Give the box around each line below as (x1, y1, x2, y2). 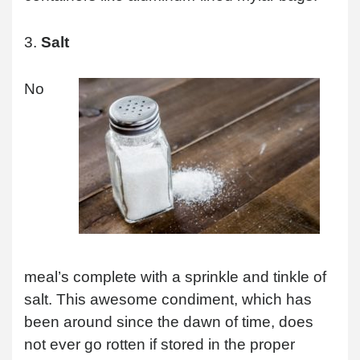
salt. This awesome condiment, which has (24, 290, 312, 308)
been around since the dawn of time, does (24, 313, 313, 330)
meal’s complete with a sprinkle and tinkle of (24, 268, 326, 285)
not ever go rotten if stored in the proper (24, 335, 295, 353)
